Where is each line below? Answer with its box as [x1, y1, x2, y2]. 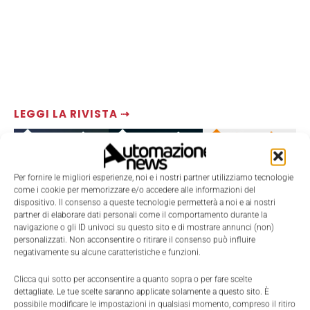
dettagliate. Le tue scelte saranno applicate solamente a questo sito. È [14, 286, 269, 297]
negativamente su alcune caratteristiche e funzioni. [14, 247, 201, 257]
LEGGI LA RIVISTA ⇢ [14, 107, 130, 122]
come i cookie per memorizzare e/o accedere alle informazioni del [14, 185, 255, 195]
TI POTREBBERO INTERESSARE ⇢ [14, 279, 198, 294]
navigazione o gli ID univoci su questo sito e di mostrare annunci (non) [14, 222, 274, 232]
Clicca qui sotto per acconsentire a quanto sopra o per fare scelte [14, 274, 252, 284]
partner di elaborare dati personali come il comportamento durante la [14, 210, 267, 220]
